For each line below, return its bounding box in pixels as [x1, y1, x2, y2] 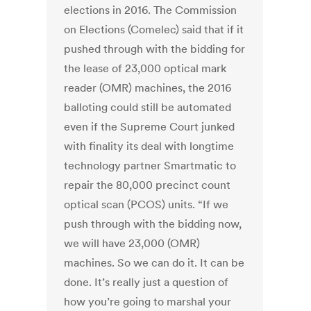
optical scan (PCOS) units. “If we [64, 197, 229, 212]
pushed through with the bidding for [64, 42, 246, 56]
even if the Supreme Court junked [64, 119, 235, 134]
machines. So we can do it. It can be [64, 255, 245, 270]
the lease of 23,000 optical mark [64, 61, 227, 76]
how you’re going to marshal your [64, 294, 232, 309]
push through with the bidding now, [64, 217, 242, 231]
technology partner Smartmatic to [64, 158, 237, 173]
